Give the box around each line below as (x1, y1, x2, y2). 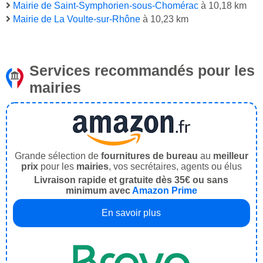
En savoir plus (102, 208, 161, 218)
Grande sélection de (15, 151, 101, 161)
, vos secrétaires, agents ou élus (109, 161, 242, 172)
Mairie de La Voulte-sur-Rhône (13, 14, 140, 25)
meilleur (213, 151, 248, 161)
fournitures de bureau (101, 151, 198, 161)
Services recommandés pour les (29, 62, 255, 79)
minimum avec (66, 186, 132, 196)
